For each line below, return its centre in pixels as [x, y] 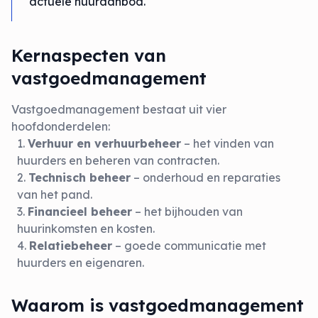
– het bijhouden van [187, 212]
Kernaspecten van [89, 55]
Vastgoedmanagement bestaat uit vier [119, 109]
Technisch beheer [79, 177]
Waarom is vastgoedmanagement [158, 305]
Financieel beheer [80, 212]
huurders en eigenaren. [81, 263]
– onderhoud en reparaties [205, 177]
